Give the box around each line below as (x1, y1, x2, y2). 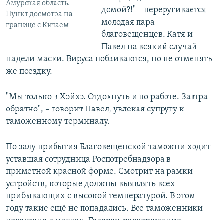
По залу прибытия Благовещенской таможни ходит (6, 142, 210, 152)
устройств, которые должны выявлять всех (6, 179, 175, 189)
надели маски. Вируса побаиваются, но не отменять (6, 55, 212, 64)
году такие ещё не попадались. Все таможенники (6, 204, 203, 214)
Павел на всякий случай (101, 42, 197, 52)
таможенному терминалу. (6, 117, 110, 127)
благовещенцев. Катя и (101, 30, 192, 40)
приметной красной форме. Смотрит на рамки (6, 167, 192, 177)
